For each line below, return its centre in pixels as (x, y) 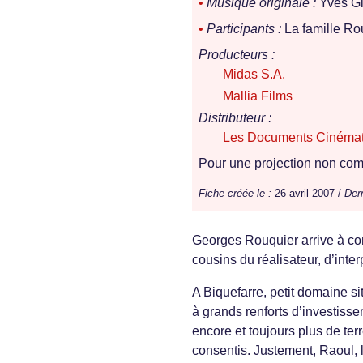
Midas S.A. (254, 75)
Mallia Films (258, 96)
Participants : (244, 29)
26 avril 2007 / (308, 194)
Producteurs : (237, 55)
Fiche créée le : (235, 194)
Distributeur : (235, 118)
